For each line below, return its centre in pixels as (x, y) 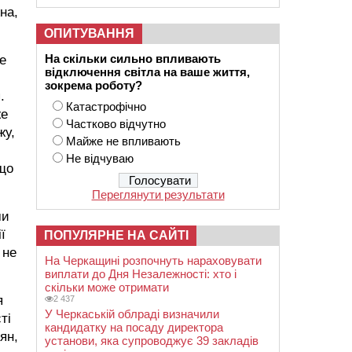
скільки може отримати (107, 287)
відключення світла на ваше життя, (147, 72)
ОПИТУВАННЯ (89, 33)
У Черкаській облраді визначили (132, 314)
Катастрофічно (106, 106)
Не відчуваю (100, 158)
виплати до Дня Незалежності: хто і (141, 274)
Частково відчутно (116, 124)
